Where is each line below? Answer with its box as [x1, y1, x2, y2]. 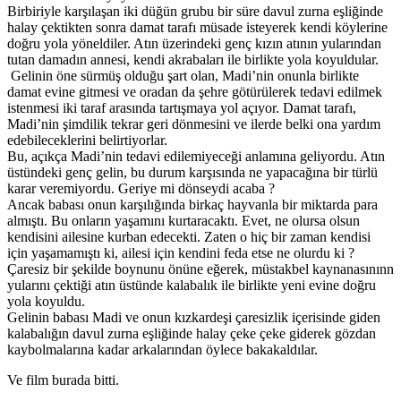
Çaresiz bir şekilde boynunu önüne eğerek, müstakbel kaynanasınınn [7, 260, 394, 277]
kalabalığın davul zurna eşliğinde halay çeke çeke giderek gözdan [7, 325, 376, 341]
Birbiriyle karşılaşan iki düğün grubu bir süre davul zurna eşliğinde [7, 3, 383, 19]
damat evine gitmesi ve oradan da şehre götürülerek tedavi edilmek [7, 83, 382, 99]
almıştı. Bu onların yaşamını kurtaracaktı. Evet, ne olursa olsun [7, 212, 360, 228]
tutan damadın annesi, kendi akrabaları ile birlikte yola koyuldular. [7, 51, 389, 67]
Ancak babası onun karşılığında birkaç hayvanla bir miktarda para [7, 196, 378, 212]
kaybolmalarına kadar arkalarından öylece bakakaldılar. [7, 341, 318, 357]
